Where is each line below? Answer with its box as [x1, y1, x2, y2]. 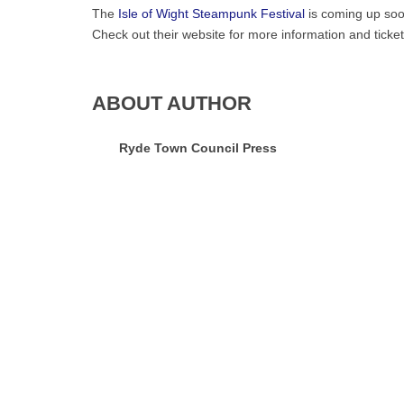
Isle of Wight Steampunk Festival [118, 6, 305, 21]
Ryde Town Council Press [119, 141, 277, 155]
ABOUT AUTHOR [92, 92, 252, 115]
